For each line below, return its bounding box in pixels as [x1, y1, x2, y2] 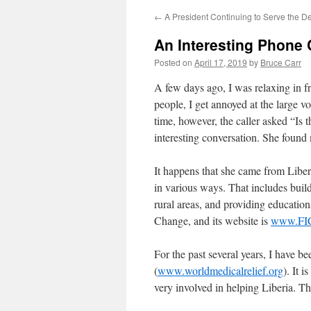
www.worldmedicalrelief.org [158, 263, 283, 278]
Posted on [154, 56, 192, 68]
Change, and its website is [154, 213, 271, 228]
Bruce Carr [260, 56, 301, 68]
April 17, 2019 [194, 56, 247, 68]
